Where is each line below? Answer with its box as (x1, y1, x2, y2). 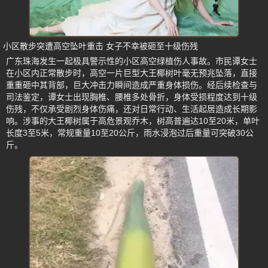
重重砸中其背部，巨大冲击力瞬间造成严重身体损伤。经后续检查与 (6, 80, 257, 90)
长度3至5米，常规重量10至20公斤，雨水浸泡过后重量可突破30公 (6, 127, 254, 138)
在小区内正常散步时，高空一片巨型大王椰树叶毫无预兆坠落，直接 (6, 68, 257, 78)
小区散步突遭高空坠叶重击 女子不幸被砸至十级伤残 (3, 41, 198, 51)
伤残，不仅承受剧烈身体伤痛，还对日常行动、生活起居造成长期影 (6, 103, 257, 114)
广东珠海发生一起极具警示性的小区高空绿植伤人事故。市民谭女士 (6, 56, 257, 66)
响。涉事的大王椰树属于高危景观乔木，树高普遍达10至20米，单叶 (6, 115, 260, 126)
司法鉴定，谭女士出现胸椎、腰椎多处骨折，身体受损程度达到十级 (6, 92, 257, 102)
